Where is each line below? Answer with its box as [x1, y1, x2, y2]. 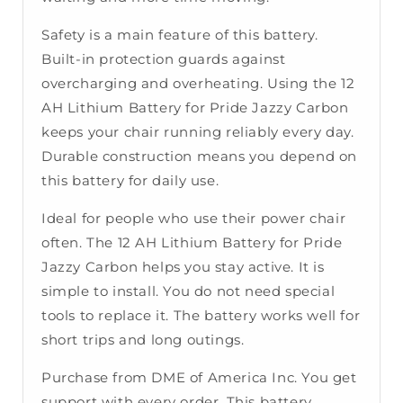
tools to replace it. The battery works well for [41, 307, 361, 325]
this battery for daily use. [41, 172, 219, 190]
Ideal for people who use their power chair [41, 210, 346, 228]
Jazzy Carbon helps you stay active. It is [41, 258, 325, 276]
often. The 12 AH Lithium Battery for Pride [41, 234, 343, 252]
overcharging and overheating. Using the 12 [41, 75, 355, 93]
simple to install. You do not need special [41, 282, 336, 300]
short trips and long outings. [41, 331, 245, 349]
